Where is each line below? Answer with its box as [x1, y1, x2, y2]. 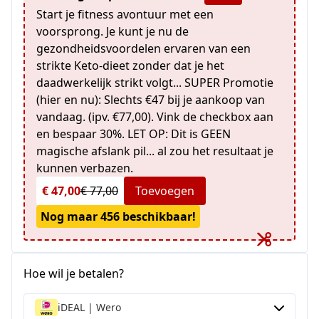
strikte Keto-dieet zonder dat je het [36, 57, 224, 73]
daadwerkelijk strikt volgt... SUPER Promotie [36, 74, 273, 90]
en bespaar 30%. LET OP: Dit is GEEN [36, 125, 231, 142]
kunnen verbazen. [36, 159, 133, 176]
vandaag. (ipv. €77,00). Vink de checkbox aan [36, 108, 273, 125]
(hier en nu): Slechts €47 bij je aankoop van [36, 91, 265, 108]
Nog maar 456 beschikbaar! [41, 208, 196, 224]
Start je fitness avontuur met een [36, 6, 214, 22]
